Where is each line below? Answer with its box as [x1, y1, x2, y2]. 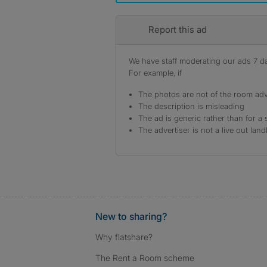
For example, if [129, 68, 182, 77]
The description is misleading [138, 101, 244, 111]
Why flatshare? [95, 232, 153, 242]
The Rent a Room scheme [95, 253, 194, 263]
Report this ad [148, 24, 207, 35]
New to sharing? [95, 210, 167, 222]
